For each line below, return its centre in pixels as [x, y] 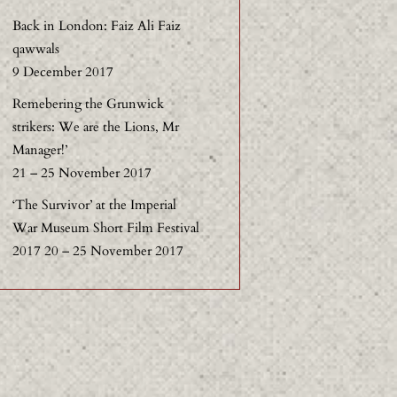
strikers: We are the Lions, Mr [96, 127]
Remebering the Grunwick [88, 104]
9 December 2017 [63, 72]
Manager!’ [40, 150]
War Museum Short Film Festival [106, 228]
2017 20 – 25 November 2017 [98, 251]
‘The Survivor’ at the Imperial [94, 205]
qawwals [36, 49]
